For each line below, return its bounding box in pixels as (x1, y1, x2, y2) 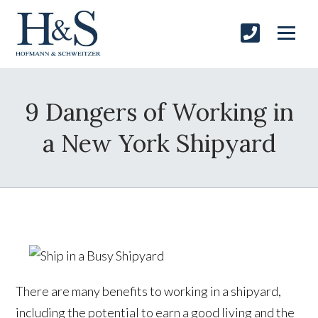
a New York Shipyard (42, 128, 276, 159)
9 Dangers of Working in (24, 97, 294, 128)
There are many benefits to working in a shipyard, (16, 283, 282, 300)
